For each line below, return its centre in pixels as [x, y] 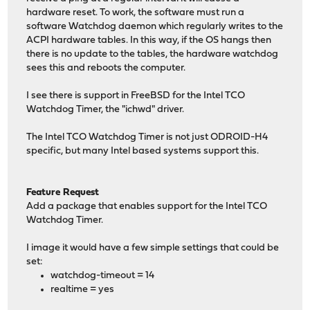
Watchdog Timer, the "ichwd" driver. [106, 109]
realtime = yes [83, 289]
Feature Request [63, 192]
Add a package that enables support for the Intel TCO [147, 206]
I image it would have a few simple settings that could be [153, 248]
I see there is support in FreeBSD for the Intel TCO [136, 95]
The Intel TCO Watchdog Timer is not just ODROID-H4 [147, 137]
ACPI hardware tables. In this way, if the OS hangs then [149, 40]
